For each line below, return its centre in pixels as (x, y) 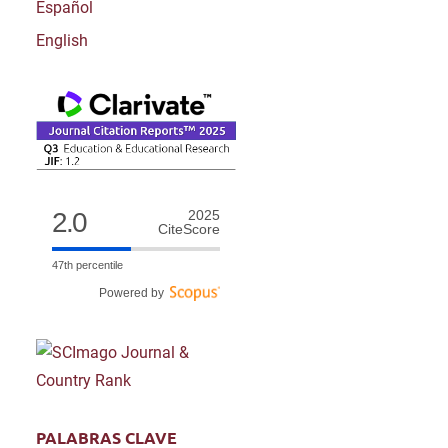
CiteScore (189, 228)
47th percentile (87, 264)
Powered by (134, 292)
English (62, 40)
